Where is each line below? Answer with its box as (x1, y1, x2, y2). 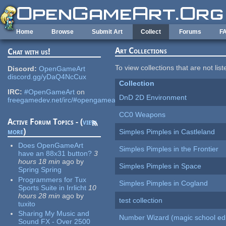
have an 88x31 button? (18, 149, 92, 158)
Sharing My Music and (18, 209, 90, 218)
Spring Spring (18, 165, 62, 174)
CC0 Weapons (119, 110, 166, 119)
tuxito (18, 199, 36, 208)
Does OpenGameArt (18, 141, 84, 150)
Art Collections (115, 46, 167, 56)
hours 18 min (18, 157, 61, 166)
